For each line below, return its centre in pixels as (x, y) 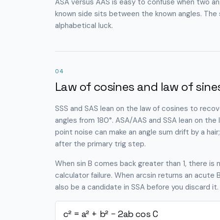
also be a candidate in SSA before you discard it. (137, 187)
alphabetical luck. (84, 26)
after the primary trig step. (100, 144)
